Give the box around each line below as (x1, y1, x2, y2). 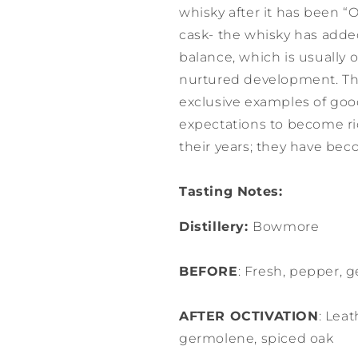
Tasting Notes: (179, 184, 283, 199)
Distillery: (179, 219, 253, 234)
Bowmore (253, 219, 324, 234)
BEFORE (179, 264, 238, 279)
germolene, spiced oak (179, 331, 334, 346)
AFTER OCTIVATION (179, 308, 319, 324)
